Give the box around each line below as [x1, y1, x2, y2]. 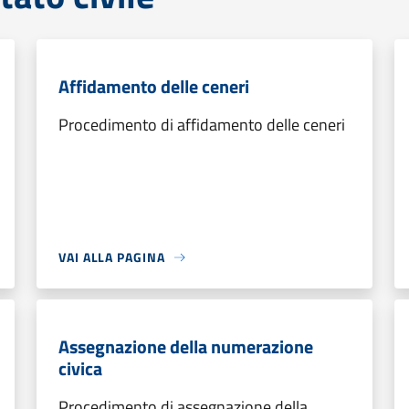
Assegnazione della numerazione [58, 332, 313, 361]
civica [58, 354, 102, 383]
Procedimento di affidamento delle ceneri [58, 112, 345, 137]
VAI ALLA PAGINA [58, 247, 165, 267]
